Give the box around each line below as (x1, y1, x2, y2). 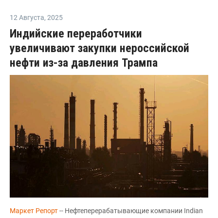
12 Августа (10, 13, 44, 21)
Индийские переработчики (10, 26, 142, 40)
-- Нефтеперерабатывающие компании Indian (59, 206, 203, 215)
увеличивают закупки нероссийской (10, 41, 189, 55)
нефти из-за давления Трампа (10, 55, 158, 70)
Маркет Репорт (10, 206, 59, 215)
